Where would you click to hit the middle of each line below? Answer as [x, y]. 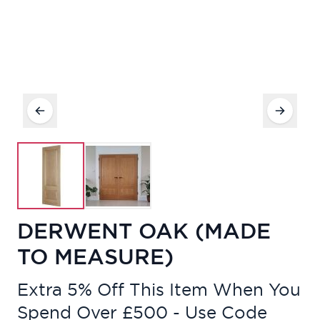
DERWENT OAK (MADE [144, 231]
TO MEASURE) [95, 257]
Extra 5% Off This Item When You [159, 290]
